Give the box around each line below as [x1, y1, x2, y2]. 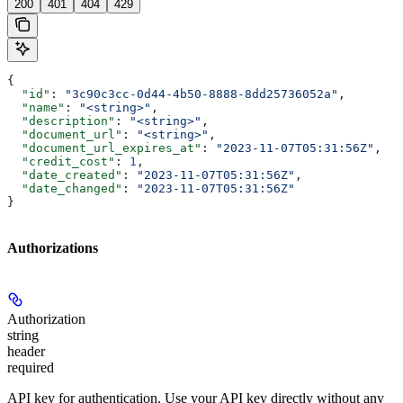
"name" [7, 101, 65, 115]
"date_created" [7, 168, 122, 183]
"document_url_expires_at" [7, 141, 201, 156]
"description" [7, 114, 115, 129]
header [7, 343, 45, 359]
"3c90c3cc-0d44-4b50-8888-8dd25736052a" [65, 87, 338, 102]
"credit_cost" [7, 155, 115, 169]
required [7, 359, 54, 375]
